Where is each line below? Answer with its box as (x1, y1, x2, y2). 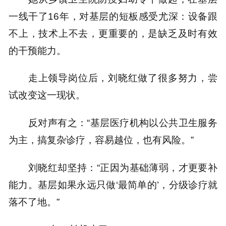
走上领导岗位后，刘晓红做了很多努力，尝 (28, 72, 217, 84)
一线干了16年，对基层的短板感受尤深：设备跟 (9, 10, 217, 22)
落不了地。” (9, 196, 60, 207)
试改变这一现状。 (9, 89, 86, 101)
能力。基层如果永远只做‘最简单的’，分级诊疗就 (9, 179, 217, 190)
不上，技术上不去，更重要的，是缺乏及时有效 (9, 27, 217, 39)
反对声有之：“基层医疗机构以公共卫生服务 (28, 117, 217, 128)
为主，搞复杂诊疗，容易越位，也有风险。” (9, 134, 194, 145)
